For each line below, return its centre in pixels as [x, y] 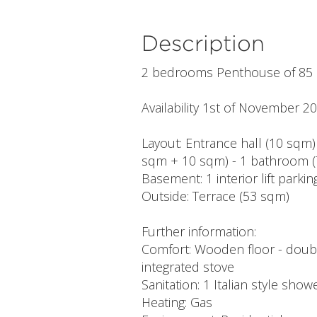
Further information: [198, 232]
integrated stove [188, 267]
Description [203, 42]
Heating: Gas [177, 302]
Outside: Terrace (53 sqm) [215, 196]
